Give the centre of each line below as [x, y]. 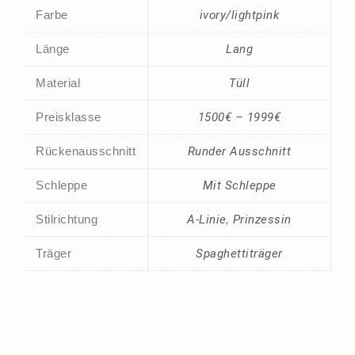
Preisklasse [69, 116]
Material [58, 82]
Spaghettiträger [239, 253]
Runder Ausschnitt [239, 151]
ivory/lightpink [239, 15]
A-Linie [207, 219]
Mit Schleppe [239, 185]
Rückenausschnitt [86, 151]
